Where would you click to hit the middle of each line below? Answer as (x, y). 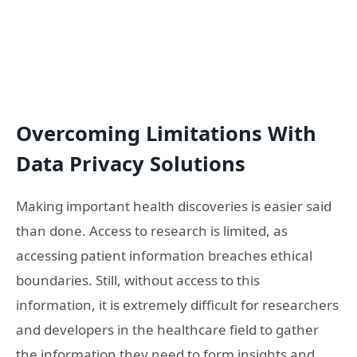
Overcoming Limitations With (166, 133)
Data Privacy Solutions (131, 163)
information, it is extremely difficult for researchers (177, 304)
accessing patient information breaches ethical (164, 255)
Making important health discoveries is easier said (174, 206)
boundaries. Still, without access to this (138, 280)
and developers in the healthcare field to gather (167, 329)
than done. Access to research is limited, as (152, 230)
